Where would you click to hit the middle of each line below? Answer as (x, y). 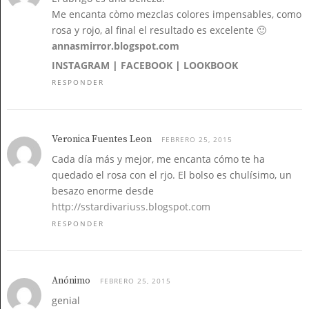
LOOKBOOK (211, 65)
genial (66, 300)
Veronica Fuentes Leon (102, 139)
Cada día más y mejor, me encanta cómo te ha (158, 159)
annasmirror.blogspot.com (116, 46)
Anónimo (71, 281)
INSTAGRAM (81, 65)
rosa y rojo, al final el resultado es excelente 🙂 (159, 30)
